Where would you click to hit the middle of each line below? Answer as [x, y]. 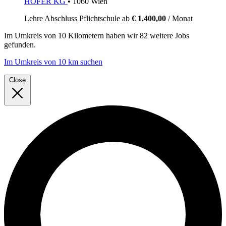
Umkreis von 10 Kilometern [59, 36]
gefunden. [20, 45]
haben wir [122, 36]
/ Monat [179, 19]
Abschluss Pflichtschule [83, 19]
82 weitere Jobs [164, 36]
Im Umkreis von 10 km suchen [53, 62]
